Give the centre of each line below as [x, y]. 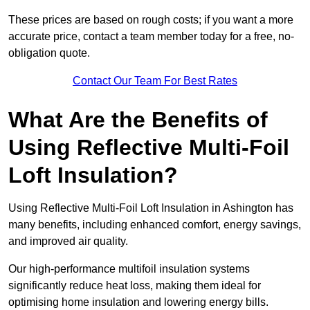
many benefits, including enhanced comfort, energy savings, [155, 225]
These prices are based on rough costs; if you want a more [151, 20]
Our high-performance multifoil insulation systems [129, 269]
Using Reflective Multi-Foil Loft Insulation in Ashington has [151, 208]
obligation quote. [51, 53]
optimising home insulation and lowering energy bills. [138, 302]
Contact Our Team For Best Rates [155, 81]
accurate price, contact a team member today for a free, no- [151, 37]
